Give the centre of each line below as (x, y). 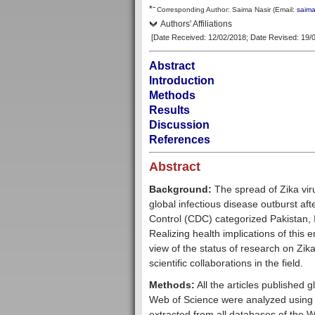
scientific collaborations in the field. (226, 263)
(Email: (284, 10)
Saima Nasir (251, 10)
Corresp (169, 10)
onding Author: (206, 10)
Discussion (179, 125)
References (180, 140)
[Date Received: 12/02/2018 (199, 38)
